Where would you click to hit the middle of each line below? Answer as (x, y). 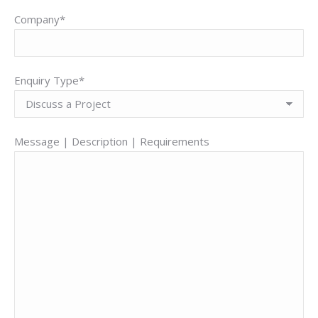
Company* (40, 20)
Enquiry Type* (49, 81)
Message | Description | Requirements (112, 142)
